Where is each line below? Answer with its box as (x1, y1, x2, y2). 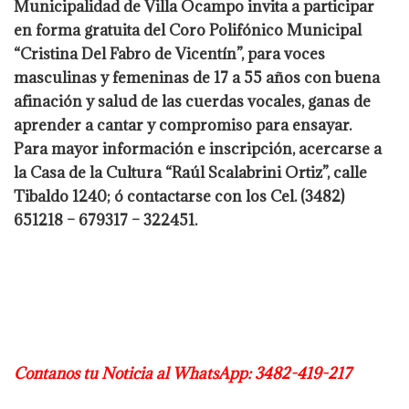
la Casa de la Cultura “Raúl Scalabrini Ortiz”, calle (14, 162, 367, 183)
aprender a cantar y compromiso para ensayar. (14, 114, 351, 135)
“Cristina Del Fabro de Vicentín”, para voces (14, 43, 325, 64)
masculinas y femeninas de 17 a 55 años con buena (14, 67, 380, 88)
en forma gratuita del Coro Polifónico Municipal (14, 19, 362, 40)
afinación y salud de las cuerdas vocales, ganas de (14, 90, 371, 111)
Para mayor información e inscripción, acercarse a (14, 138, 382, 159)
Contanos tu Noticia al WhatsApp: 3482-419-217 (14, 362, 351, 383)
